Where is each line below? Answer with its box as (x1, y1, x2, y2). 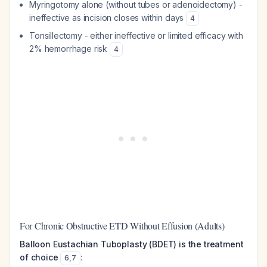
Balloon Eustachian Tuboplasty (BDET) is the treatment (20, 239, 244, 249)
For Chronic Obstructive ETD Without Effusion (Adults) (20, 219, 225, 232)
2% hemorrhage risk (29, 44, 110, 54)
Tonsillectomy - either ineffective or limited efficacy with (29, 30, 243, 41)
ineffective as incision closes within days (29, 13, 187, 23)
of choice (20, 252, 58, 262)
